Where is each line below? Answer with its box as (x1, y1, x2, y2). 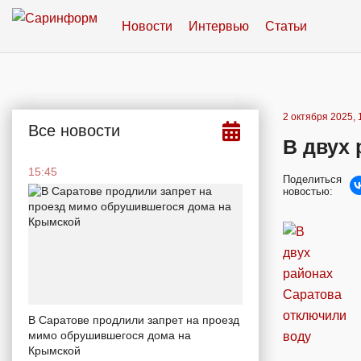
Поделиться (283, 173, 342, 185)
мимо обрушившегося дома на (28, 328, 191, 342)
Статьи (265, 19, 307, 33)
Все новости (28, 122, 120, 139)
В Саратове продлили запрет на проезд (28, 313, 239, 326)
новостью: (283, 185, 333, 197)
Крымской (28, 343, 81, 357)
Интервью (189, 19, 249, 33)
